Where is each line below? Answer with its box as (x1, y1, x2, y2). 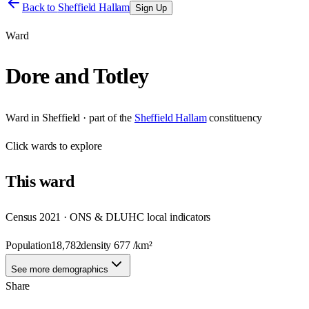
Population (6, 239, 52, 251)
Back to (22, 1, 58, 13)
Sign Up (135, 3, 168, 13)
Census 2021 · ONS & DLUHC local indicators (6, 210, 211, 223)
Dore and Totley (6, 63, 149, 89)
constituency (209, 111, 263, 123)
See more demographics (11, 263, 108, 275)
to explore (57, 139, 102, 152)
